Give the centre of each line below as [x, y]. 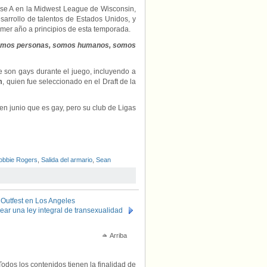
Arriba [118, 235]
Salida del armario [67, 160]
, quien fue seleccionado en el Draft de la [69, 82]
